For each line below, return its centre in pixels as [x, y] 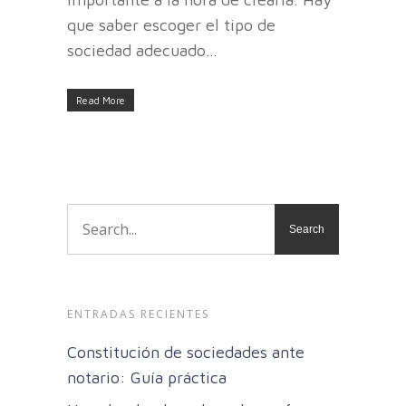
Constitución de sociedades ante [186, 353]
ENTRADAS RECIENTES [138, 314]
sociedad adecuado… [142, 51]
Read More [101, 101]
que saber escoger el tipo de [171, 25]
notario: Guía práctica [147, 378]
